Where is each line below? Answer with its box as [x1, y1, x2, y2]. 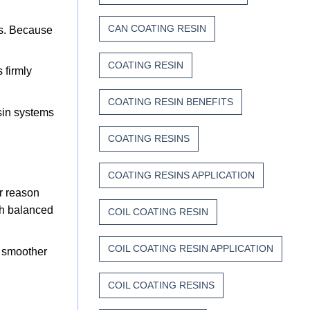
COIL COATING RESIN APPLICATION [108, 243, 273, 255]
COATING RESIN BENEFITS [108, 96, 233, 108]
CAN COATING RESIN [108, 23, 206, 35]
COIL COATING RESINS [108, 280, 215, 291]
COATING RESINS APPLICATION [108, 170, 255, 181]
